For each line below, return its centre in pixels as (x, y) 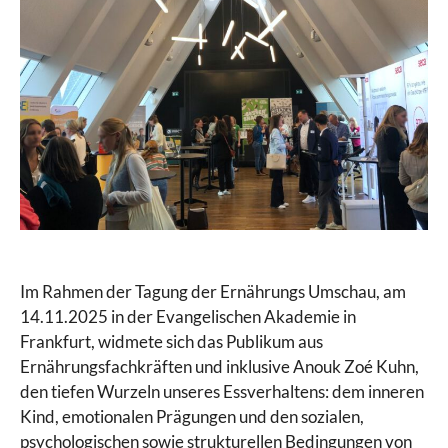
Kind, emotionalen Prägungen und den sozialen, (192, 416)
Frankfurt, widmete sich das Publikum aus (171, 341)
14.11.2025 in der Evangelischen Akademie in (188, 316)
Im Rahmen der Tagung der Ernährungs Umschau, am (213, 291)
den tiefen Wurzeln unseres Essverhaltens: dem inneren (222, 391)
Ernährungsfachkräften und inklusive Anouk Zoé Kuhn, (219, 366)
